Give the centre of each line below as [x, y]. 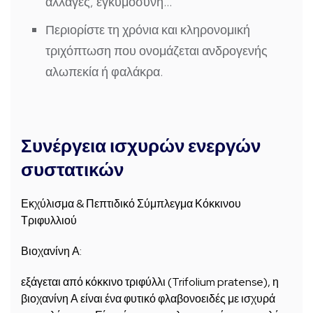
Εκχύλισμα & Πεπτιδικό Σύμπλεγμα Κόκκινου [131, 204]
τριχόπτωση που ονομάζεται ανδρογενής [156, 51]
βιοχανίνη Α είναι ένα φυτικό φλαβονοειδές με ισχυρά [148, 299]
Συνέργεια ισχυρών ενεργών [141, 146]
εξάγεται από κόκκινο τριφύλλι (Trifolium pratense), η [150, 282]
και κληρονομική [204, 30]
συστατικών [72, 170]
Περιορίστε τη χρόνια [102, 30]
